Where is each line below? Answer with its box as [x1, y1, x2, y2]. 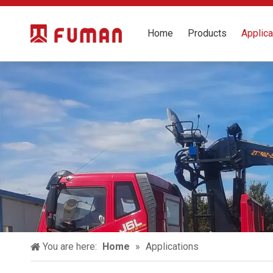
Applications [146, 241, 199, 252]
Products [188, 27, 227, 39]
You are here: [43, 241, 97, 252]
